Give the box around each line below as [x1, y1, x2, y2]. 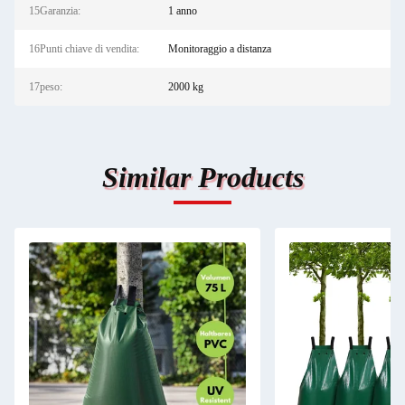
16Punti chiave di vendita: [29, 42, 139, 55]
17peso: [29, 80, 62, 93]
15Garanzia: [29, 5, 80, 17]
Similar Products [101, 161, 304, 193]
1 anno [167, 5, 197, 17]
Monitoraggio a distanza [167, 42, 271, 55]
